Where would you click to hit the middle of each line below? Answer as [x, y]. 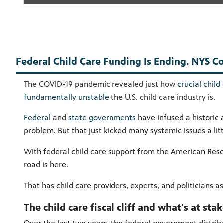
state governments [102, 117]
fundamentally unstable [66, 97]
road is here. [47, 164]
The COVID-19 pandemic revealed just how [101, 84]
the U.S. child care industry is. [163, 97]
